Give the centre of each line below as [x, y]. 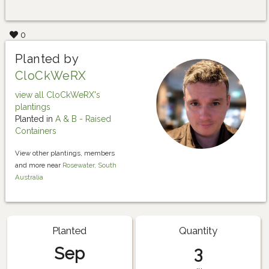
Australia [29, 177]
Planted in [35, 119]
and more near [39, 165]
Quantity [198, 231]
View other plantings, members [65, 153]
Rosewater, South [89, 165]
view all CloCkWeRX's [58, 95]
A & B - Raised [83, 119]
